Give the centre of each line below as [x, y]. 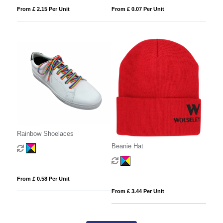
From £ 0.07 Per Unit [138, 9]
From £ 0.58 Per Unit [43, 178]
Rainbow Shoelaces [45, 133]
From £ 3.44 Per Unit [138, 191]
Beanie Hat [127, 146]
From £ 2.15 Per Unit [43, 9]
